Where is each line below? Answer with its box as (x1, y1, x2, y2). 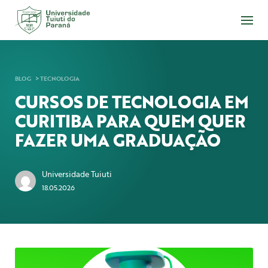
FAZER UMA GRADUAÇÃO (15, 127, 221, 153)
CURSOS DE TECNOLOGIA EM (15, 89, 248, 115)
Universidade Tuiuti (42, 168, 112, 181)
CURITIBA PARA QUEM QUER (15, 108, 245, 134)
